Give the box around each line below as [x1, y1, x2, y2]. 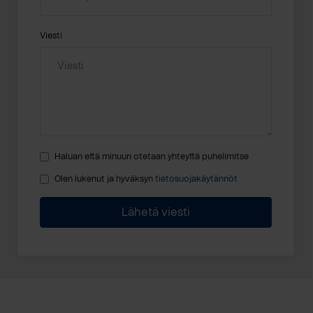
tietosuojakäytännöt [155, 174, 238, 183]
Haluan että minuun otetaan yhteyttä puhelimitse [54, 152, 249, 161]
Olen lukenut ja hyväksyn [54, 174, 155, 183]
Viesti [40, 31, 62, 40]
